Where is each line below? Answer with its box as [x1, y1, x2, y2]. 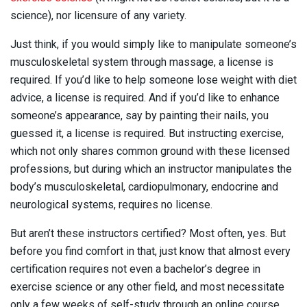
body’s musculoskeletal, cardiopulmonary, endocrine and [10, 180, 278, 193]
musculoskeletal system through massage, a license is [10, 55, 273, 69]
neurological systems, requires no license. [10, 197, 212, 211]
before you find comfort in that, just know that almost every [10, 244, 291, 258]
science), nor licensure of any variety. [10, 8, 186, 22]
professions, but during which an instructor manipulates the [10, 162, 292, 175]
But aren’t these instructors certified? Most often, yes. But [10, 226, 286, 240]
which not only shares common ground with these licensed [10, 144, 290, 158]
